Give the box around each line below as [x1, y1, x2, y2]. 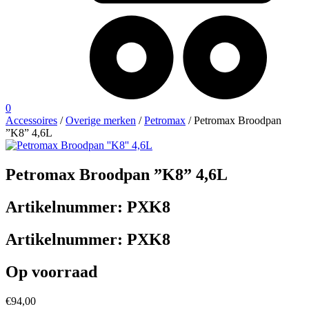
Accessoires [6, 114, 57, 127]
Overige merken [66, 114, 136, 127]
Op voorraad [6, 263, 97, 281]
